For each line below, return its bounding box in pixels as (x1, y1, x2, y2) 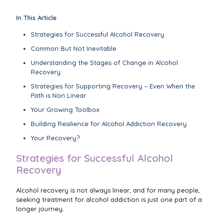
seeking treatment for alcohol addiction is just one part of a (16, 196, 202, 203)
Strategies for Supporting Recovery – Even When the (31, 82, 195, 90)
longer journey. (16, 205, 64, 213)
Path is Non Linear (31, 91, 86, 99)
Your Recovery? (31, 134, 80, 142)
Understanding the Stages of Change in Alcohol (31, 59, 178, 66)
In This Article (16, 14, 57, 22)
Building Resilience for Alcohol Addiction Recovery (31, 120, 187, 128)
